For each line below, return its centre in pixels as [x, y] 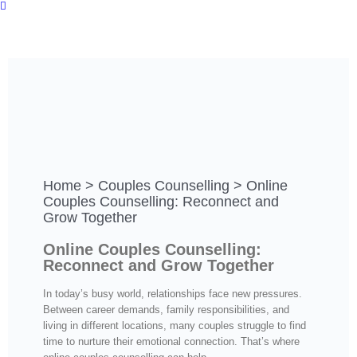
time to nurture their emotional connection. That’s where [172, 342]
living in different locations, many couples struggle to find [175, 326]
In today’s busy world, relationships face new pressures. [173, 294]
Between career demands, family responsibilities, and [167, 310]
